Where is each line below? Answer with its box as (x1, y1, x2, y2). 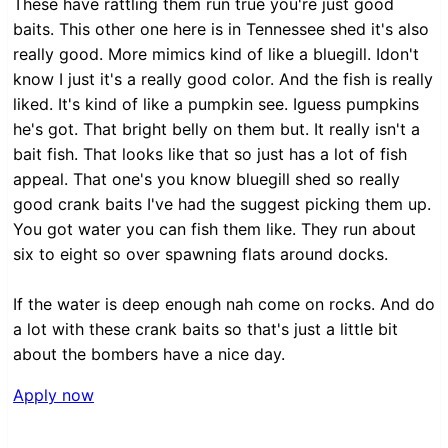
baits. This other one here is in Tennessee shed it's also (13, 19, 429, 40)
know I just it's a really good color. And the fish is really (13, 69, 433, 90)
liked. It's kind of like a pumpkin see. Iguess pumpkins (13, 94, 419, 115)
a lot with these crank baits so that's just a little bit (13, 319, 398, 340)
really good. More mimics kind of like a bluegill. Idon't (13, 44, 419, 65)
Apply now (13, 385, 94, 406)
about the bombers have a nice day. (13, 344, 285, 365)
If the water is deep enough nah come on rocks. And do (13, 294, 435, 315)
